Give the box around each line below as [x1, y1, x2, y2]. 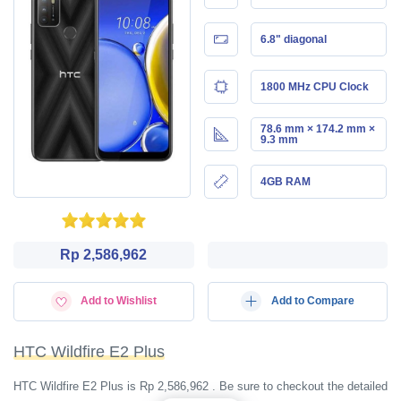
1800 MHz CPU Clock [260, 80, 369, 93]
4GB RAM [260, 175, 311, 188]
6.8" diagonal [260, 32, 327, 46]
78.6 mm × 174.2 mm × [260, 122, 375, 135]
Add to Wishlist [81, 294, 157, 307]
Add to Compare [270, 294, 354, 307]
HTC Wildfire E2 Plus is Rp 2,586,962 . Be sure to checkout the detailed [13, 380, 388, 393]
